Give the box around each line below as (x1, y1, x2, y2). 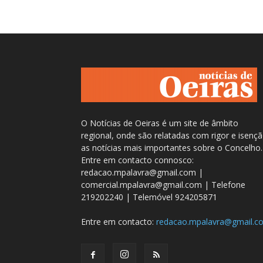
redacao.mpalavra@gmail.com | (81, 166, 203, 178)
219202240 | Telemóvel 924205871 (81, 191, 217, 203)
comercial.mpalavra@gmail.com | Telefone (81, 178, 245, 190)
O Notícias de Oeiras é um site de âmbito (81, 117, 238, 129)
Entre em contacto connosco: (81, 154, 194, 166)
